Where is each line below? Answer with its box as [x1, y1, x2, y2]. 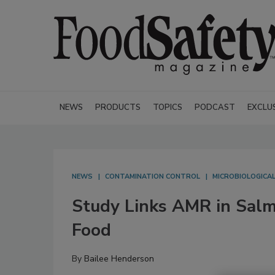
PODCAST [195, 102, 235, 113]
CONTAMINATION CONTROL [105, 172, 200, 181]
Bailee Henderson [84, 253, 154, 265]
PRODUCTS [95, 102, 141, 113]
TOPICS [153, 102, 182, 113]
